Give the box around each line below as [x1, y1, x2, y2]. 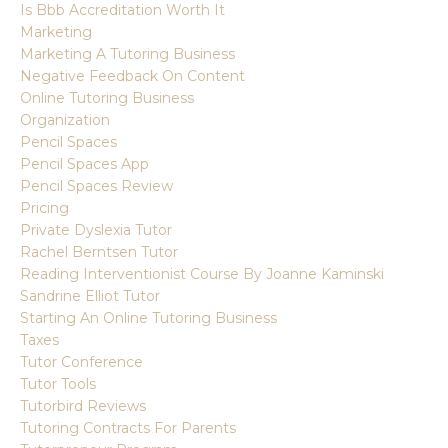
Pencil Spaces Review [20, 176, 173, 195]
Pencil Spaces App [20, 154, 149, 173]
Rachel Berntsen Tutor [20, 242, 178, 261]
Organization [20, 110, 110, 129]
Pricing [20, 198, 69, 217]
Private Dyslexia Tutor [20, 220, 172, 239]
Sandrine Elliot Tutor [20, 286, 160, 305]
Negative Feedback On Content [20, 66, 245, 85]
